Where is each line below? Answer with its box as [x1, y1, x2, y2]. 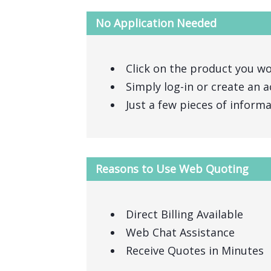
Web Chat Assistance [126, 225, 235, 240]
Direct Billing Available [126, 207, 243, 221]
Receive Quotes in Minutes [126, 243, 264, 258]
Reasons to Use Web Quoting [96, 162, 249, 176]
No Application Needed [96, 16, 217, 30]
